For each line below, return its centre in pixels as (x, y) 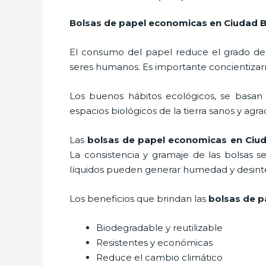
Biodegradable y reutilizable (159, 227)
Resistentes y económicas (154, 242)
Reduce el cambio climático (159, 257)
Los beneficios (102, 198)
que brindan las (171, 198)
